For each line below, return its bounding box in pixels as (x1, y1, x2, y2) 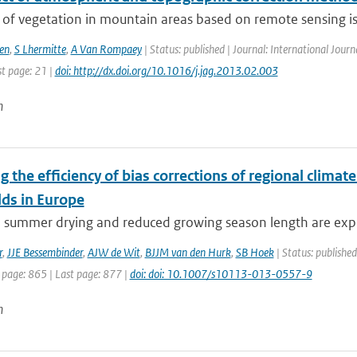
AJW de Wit (87, 245, 140, 260)
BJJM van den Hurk (144, 245, 231, 260)
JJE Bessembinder (6, 245, 83, 260)
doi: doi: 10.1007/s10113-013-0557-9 (129, 266, 312, 281)
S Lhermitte (14, 41, 66, 57)
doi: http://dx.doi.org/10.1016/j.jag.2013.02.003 (54, 63, 278, 78)
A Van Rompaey (70, 41, 142, 57)
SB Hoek (235, 245, 274, 260)
